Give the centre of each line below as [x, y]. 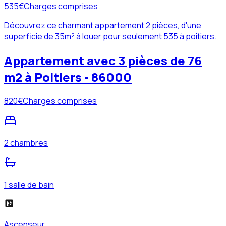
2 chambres [26, 143]
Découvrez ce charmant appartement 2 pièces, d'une [103, 25]
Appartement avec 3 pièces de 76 [103, 60]
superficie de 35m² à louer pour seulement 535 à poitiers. [110, 37]
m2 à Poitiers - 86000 [68, 77]
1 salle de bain [29, 184]
